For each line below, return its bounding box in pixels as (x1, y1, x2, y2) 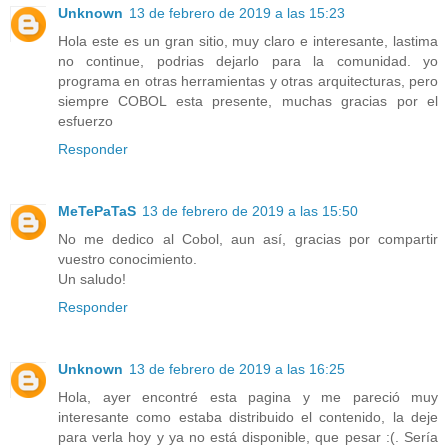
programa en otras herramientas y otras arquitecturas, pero (58, 72, 438, 89)
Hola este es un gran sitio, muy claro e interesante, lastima (58, 32, 438, 49)
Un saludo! (58, 270, 126, 287)
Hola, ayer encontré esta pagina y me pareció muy (58, 388, 438, 405)
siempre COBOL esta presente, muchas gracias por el (58, 92, 438, 109)
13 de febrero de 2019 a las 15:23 (129, 4, 345, 21)
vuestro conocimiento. (58, 250, 197, 267)
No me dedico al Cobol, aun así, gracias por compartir (58, 230, 438, 247)
